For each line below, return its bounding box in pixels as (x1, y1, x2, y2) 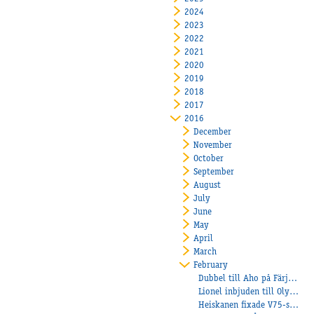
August (193, 181, 221, 191)
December (193, 128, 232, 137)
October (193, 154, 224, 164)
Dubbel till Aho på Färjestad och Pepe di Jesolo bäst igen (288, 274, 298, 284)
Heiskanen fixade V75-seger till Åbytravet (289, 301, 299, 310)
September (193, 168, 235, 177)
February (193, 261, 228, 271)
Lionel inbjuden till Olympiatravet (289, 287, 299, 297)
